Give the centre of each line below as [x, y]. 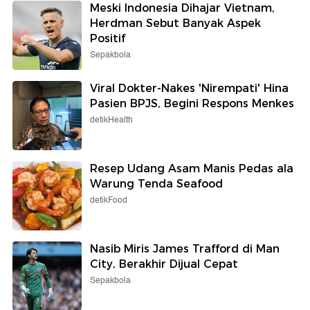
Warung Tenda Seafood [156, 183]
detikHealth [111, 120]
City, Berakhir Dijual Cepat [164, 264]
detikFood [109, 200]
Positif [108, 38]
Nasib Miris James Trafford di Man [185, 248]
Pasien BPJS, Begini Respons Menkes [192, 103]
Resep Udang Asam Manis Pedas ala [192, 168]
